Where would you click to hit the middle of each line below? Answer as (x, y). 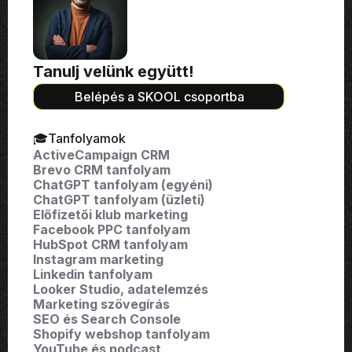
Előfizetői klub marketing (110, 215)
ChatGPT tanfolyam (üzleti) (119, 200)
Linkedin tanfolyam (93, 275)
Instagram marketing (98, 260)
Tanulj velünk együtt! (114, 72)
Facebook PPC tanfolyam (112, 230)
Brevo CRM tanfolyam (102, 170)
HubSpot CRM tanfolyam (110, 245)
